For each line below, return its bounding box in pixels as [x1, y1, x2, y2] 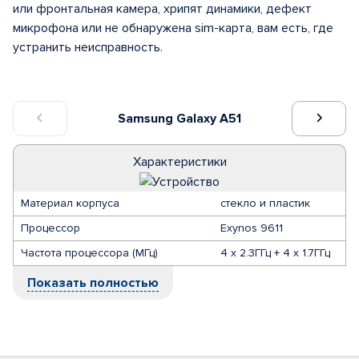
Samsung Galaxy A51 [118, 110, 241, 127]
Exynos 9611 [220, 221, 283, 235]
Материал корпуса [21, 196, 119, 210]
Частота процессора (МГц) [21, 246, 158, 260]
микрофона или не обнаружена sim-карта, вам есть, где [13, 20, 333, 36]
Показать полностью [27, 275, 159, 291]
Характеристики [132, 154, 227, 170]
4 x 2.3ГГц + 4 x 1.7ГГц [220, 246, 330, 260]
